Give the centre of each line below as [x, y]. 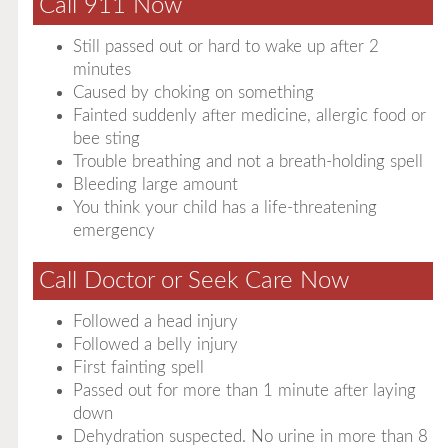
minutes [101, 69]
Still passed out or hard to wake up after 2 [225, 46]
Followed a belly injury [155, 344]
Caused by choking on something [193, 92]
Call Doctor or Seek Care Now [193, 281]
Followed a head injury [155, 321]
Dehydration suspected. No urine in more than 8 [250, 436]
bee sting [106, 138]
